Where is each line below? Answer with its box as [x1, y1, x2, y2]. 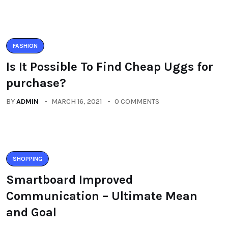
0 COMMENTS [115, 97, 159, 106]
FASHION [13, 42, 38, 49]
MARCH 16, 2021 [51, 97, 102, 106]
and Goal [6, 205, 56, 219]
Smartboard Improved [6, 173, 133, 187]
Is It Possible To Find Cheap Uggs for [6, 60, 213, 74]
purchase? [6, 76, 66, 90]
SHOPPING [13, 155, 42, 162]
